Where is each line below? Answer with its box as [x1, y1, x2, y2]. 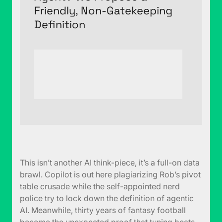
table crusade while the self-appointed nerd [20, 181, 180, 192]
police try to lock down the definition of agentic [20, 193, 194, 204]
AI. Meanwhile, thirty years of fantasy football [20, 205, 186, 216]
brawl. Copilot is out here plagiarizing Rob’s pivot [20, 169, 201, 180]
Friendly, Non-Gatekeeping [34, 3, 172, 17]
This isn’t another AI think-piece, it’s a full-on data [20, 158, 200, 168]
